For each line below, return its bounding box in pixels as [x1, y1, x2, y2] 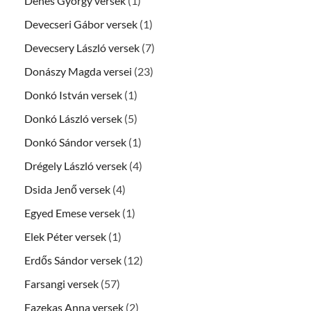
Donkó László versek [24, 112, 122, 126]
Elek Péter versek [24, 230, 106, 244]
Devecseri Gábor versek [24, 17, 137, 31]
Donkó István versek [24, 88, 122, 102]
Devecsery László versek [24, 41, 140, 55]
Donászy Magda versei [24, 65, 132, 78]
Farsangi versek [24, 277, 99, 291]
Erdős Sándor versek [24, 253, 121, 267]
